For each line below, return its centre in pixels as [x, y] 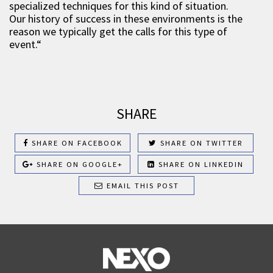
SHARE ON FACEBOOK [75, 143]
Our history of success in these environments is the [126, 19]
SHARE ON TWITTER [200, 143]
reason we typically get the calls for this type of [118, 31]
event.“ [25, 44]
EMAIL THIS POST [141, 186]
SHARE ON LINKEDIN [200, 164]
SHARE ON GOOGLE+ [78, 164]
